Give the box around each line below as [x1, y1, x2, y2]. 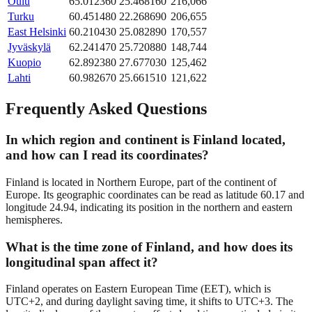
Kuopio [8, 56, 41, 68]
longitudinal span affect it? [6, 254, 158, 270]
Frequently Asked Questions [6, 100, 207, 118]
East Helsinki [8, 25, 66, 38]
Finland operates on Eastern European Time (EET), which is [6, 283, 271, 295]
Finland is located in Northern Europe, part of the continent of [6, 176, 276, 189]
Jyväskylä [8, 40, 51, 53]
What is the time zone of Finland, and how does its [6, 239, 292, 254]
